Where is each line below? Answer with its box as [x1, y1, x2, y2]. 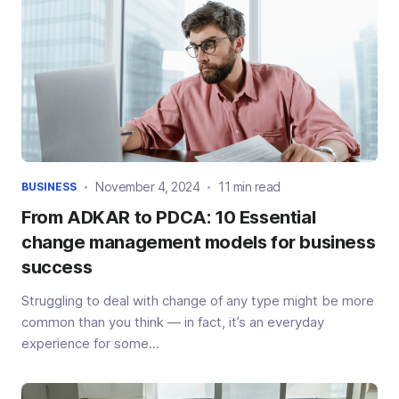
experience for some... [21, 335, 159, 353]
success [21, 256, 93, 279]
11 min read [218, 179, 281, 195]
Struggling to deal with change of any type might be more [21, 292, 374, 310]
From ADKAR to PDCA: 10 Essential [21, 207, 316, 229]
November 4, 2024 [95, 179, 199, 195]
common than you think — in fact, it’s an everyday [21, 313, 324, 331]
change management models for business [21, 232, 376, 254]
